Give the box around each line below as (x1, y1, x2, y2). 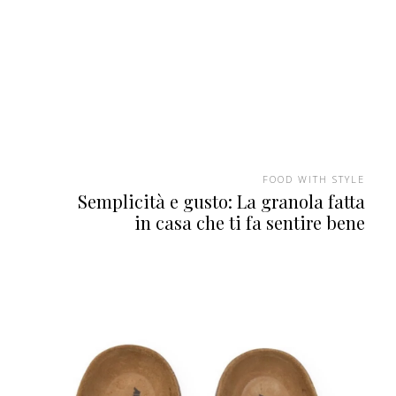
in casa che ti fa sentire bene (134, 210, 365, 235)
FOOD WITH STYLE (263, 172, 365, 187)
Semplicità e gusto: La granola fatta (78, 189, 365, 214)
